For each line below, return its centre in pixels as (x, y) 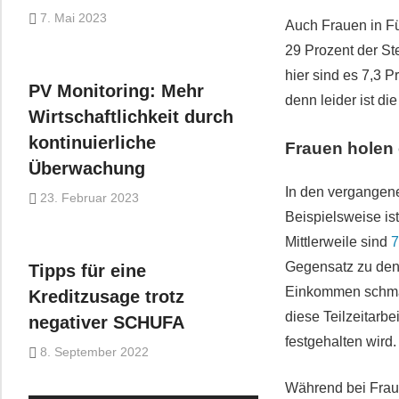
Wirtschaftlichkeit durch (131, 117)
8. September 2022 (95, 351)
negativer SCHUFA (106, 323)
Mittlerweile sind (338, 241)
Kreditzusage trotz (106, 297)
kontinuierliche (92, 143)
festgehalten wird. (341, 341)
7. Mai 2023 (74, 17)
